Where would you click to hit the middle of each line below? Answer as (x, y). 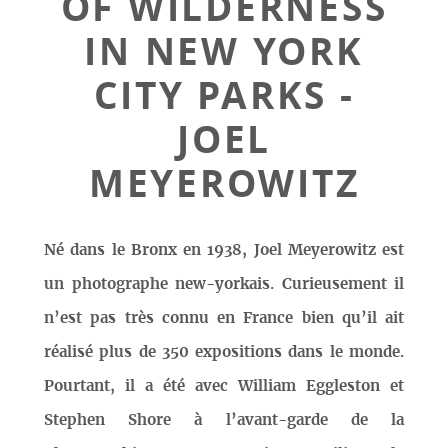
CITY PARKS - (224, 94)
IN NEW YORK (224, 50)
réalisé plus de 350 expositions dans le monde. (224, 353)
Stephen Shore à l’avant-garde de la (224, 421)
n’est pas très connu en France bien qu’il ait (224, 319)
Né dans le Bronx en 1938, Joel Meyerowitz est (224, 251)
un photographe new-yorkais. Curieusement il (224, 285)
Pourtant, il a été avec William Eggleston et (224, 387)
